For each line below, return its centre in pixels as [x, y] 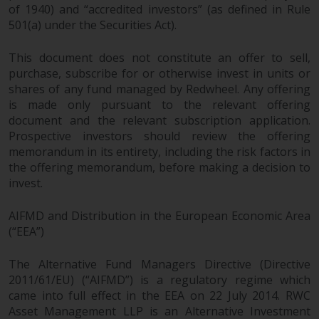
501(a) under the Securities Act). [93, 25]
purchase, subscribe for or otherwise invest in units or [159, 74]
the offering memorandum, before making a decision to [159, 168]
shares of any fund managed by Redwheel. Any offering [159, 89]
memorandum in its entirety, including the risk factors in [159, 152]
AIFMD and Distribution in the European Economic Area [159, 216]
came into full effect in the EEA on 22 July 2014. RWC [159, 296]
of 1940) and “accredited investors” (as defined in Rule [159, 10]
